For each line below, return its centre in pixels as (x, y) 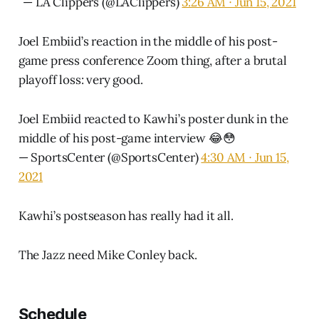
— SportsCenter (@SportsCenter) (110, 157)
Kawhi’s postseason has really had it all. (126, 215)
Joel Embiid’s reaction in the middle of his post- (148, 41)
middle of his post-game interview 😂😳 (127, 138)
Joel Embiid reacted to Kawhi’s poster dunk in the (153, 119)
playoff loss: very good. (80, 79)
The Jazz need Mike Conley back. (108, 255)
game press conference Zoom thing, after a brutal (152, 60)
